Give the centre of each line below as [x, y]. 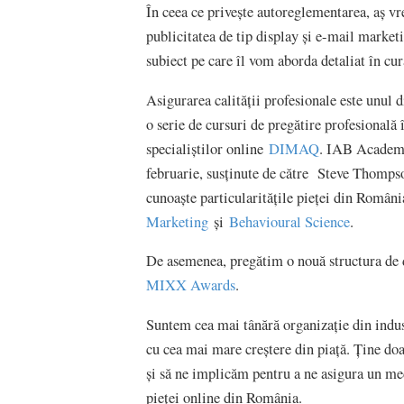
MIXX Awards [191, 285]
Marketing [177, 221]
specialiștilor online [207, 148]
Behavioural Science [289, 221]
